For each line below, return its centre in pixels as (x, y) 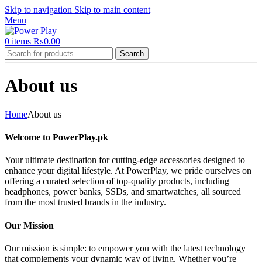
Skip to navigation (39, 10)
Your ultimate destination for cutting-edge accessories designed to (125, 160)
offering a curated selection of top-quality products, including (117, 181)
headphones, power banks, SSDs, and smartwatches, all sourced (123, 192)
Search (132, 54)
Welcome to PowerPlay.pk (56, 137)
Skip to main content (112, 10)
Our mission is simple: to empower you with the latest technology (125, 248)
